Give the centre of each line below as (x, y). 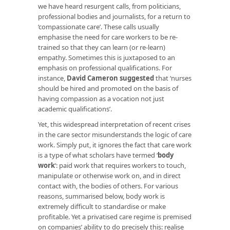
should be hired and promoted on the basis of (108, 88)
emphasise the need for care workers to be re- (108, 37)
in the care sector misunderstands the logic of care (115, 134)
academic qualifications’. (75, 109)
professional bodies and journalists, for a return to (114, 16)
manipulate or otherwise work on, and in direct (109, 175)
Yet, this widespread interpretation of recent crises (114, 124)
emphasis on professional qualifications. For (105, 68)
